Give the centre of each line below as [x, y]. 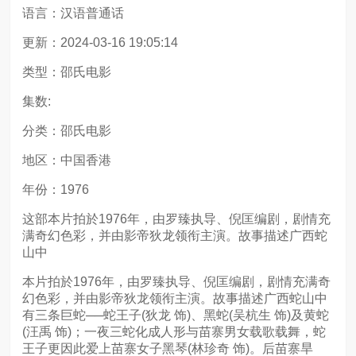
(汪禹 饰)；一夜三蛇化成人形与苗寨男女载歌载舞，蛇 [174, 332]
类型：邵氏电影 [67, 72]
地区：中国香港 [67, 160]
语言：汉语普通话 [73, 13]
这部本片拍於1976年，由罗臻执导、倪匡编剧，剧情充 [176, 219]
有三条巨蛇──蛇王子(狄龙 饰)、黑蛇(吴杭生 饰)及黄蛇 [176, 315]
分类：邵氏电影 [67, 131]
